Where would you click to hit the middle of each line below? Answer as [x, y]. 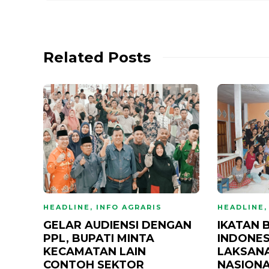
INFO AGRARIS [129, 207]
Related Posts [97, 57]
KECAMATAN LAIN [95, 251]
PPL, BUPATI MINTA [99, 238]
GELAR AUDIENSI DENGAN [117, 225]
